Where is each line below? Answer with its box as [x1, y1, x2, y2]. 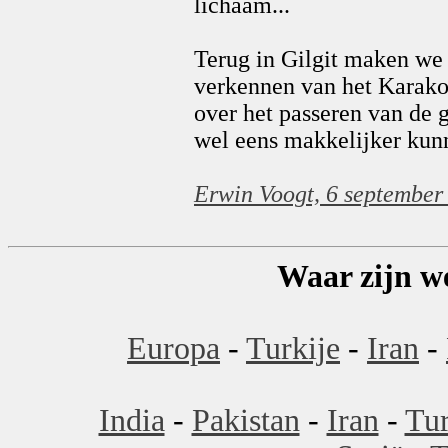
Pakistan [191, 403, 300, 438]
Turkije [246, 331, 340, 366]
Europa [127, 331, 220, 366]
